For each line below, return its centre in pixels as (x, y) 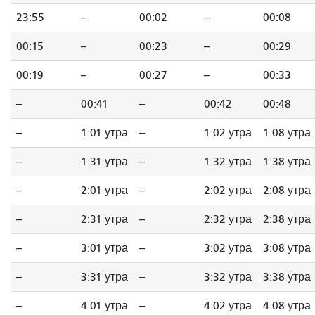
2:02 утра (228, 191)
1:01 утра (104, 133)
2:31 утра (104, 220)
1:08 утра (287, 133)
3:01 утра (104, 249)
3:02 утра (228, 249)
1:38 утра (287, 162)
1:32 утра (228, 162)
